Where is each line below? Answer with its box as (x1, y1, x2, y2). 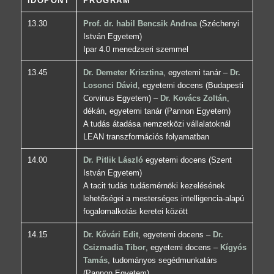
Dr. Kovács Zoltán (160, 94, 227, 103)
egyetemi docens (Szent (143, 155, 232, 165)
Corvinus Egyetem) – (83, 94, 160, 103)
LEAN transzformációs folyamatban (83, 132, 209, 142)
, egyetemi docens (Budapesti (137, 81, 243, 91)
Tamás (83, 256, 108, 265)
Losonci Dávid (83, 81, 138, 91)
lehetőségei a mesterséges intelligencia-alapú (83, 194, 244, 204)
